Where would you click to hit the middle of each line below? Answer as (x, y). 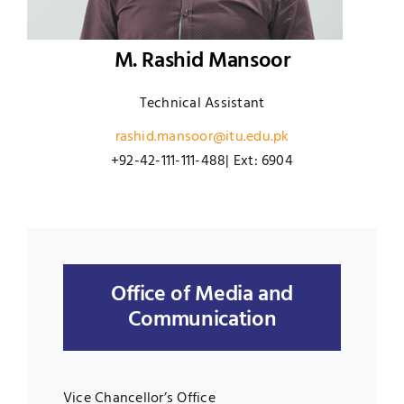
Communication (202, 321)
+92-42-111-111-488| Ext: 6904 (202, 162)
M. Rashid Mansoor (202, 62)
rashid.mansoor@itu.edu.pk (202, 138)
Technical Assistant (202, 104)
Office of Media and (202, 295)
